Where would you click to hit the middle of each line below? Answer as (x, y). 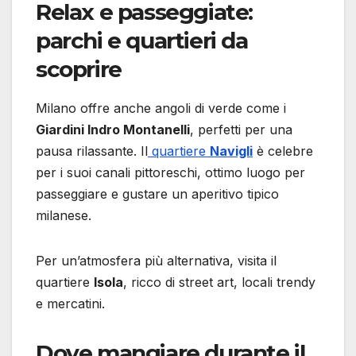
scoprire (79, 70)
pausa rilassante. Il (92, 151)
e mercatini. (70, 304)
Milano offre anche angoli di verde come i (161, 108)
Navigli (231, 151)
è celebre (283, 151)
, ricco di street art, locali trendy (219, 282)
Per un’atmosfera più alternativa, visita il (156, 261)
